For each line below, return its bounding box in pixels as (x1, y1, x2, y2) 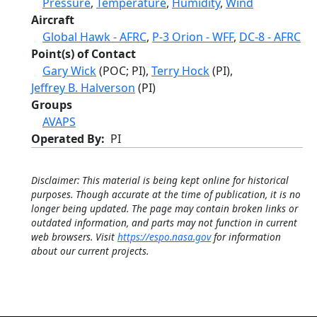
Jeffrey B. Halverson (31, 80, 135, 96)
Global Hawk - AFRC (42, 29, 146, 45)
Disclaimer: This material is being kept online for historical (31, 173, 289, 187)
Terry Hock (151, 63, 209, 79)
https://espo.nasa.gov (117, 230, 211, 243)
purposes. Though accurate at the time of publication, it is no (31, 188, 301, 201)
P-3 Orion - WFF (152, 29, 234, 45)
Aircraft (31, 12, 74, 28)
